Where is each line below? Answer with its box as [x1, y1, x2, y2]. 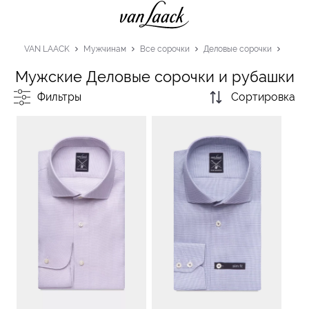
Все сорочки [139, 43, 190, 54]
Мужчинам [83, 43, 126, 54]
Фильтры [37, 90, 81, 104]
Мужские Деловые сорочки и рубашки [14, 67, 295, 86]
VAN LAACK [23, 43, 70, 54]
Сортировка [231, 90, 295, 104]
